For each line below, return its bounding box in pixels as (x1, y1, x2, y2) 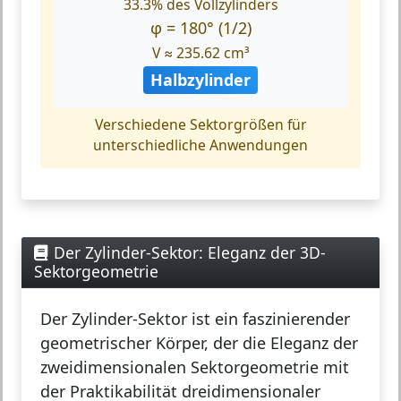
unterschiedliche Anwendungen (93, 135, 308, 156)
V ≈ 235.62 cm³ (151, 43, 250, 64)
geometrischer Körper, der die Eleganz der (40, 332, 358, 354)
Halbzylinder (150, 69, 251, 91)
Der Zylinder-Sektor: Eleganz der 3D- (54, 242, 326, 264)
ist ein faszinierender (187, 308, 350, 330)
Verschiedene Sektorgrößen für (94, 115, 307, 135)
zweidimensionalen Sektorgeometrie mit (40, 356, 349, 379)
